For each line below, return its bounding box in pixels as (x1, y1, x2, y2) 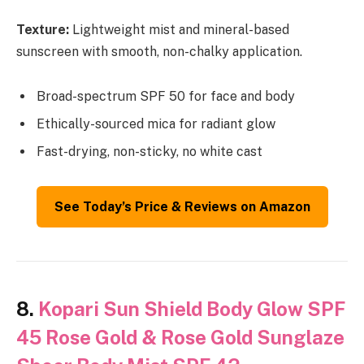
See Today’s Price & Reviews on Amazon (54, 199, 310, 215)
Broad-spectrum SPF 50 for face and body (37, 89, 295, 105)
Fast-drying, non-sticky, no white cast (37, 144, 262, 160)
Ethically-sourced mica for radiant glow (37, 116, 275, 132)
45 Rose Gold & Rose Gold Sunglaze (16, 326, 344, 349)
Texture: (16, 21, 69, 37)
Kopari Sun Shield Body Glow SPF (38, 297, 345, 321)
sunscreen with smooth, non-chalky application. (16, 43, 302, 59)
